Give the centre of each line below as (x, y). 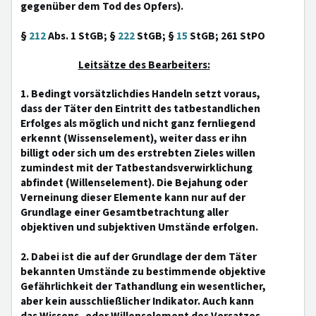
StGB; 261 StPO (226, 36)
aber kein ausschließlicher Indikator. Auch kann (137, 301)
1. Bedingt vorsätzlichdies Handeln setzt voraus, (140, 94)
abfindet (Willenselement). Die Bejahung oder (134, 183)
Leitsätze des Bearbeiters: (144, 65)
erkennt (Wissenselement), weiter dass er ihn (134, 138)
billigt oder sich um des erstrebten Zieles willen (138, 153)
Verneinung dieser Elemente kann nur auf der (133, 197)
